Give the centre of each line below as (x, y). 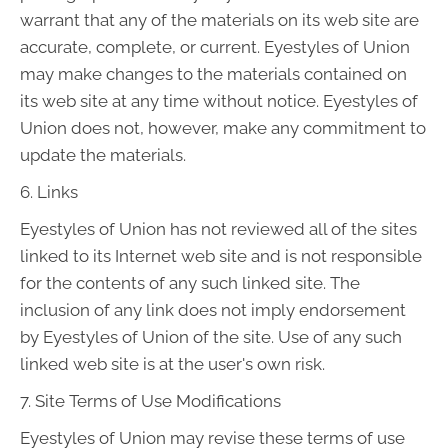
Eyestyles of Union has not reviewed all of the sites (218, 229)
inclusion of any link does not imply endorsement (213, 310)
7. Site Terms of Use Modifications (150, 401)
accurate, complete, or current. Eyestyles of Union (215, 47)
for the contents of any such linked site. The (190, 283)
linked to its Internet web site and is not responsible (221, 256)
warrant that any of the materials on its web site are (219, 20)
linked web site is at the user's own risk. (172, 364)
